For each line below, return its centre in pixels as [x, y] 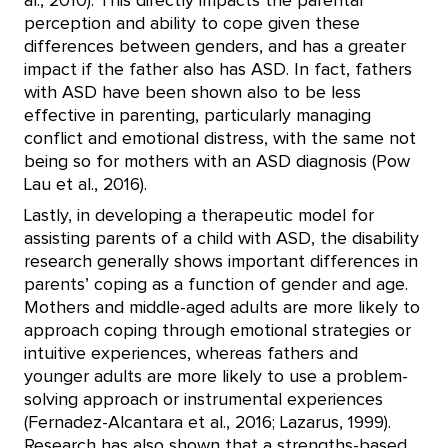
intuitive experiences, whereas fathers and [191, 353]
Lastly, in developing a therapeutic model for [199, 215]
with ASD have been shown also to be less [192, 92]
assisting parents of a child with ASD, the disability [221, 238]
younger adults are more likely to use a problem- [216, 376]
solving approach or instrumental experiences [203, 399]
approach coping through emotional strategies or [217, 330]
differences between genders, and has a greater [215, 46]
